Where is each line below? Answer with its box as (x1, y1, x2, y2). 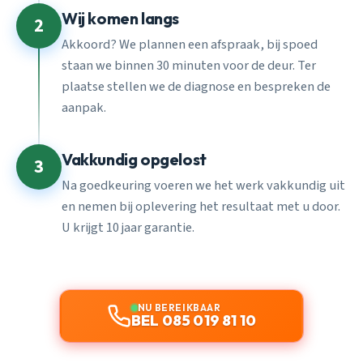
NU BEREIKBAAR (137, 301, 221, 314)
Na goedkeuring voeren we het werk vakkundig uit (62, 176, 345, 196)
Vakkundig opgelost (62, 148, 207, 169)
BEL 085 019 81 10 (130, 311, 257, 331)
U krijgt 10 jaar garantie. (62, 218, 194, 238)
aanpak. (62, 98, 106, 118)
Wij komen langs (62, 7, 179, 28)
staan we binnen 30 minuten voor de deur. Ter (62, 56, 316, 76)
